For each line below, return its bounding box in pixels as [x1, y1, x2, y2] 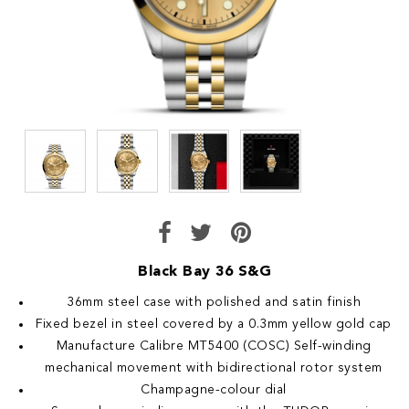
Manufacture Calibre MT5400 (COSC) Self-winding [56, 339, 372, 352]
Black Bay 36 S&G [138, 264, 271, 279]
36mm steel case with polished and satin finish [67, 295, 361, 309]
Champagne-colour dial [141, 383, 287, 396]
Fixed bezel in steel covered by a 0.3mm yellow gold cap [36, 317, 392, 330]
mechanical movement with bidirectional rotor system [45, 361, 383, 374]
